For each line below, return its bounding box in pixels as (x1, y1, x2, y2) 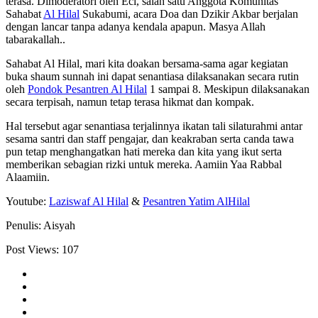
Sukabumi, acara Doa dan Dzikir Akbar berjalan (79, 8, 298, 21)
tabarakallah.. (6, 33, 65, 46)
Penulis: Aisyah (6, 219, 75, 232)
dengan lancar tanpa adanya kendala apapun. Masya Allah (6, 21, 265, 33)
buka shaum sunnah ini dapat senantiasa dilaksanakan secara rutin (6, 70, 299, 83)
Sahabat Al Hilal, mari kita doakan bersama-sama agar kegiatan (6, 57, 288, 70)
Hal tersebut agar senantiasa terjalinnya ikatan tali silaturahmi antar (6, 120, 302, 133)
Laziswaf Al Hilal (49, 195, 128, 208)
